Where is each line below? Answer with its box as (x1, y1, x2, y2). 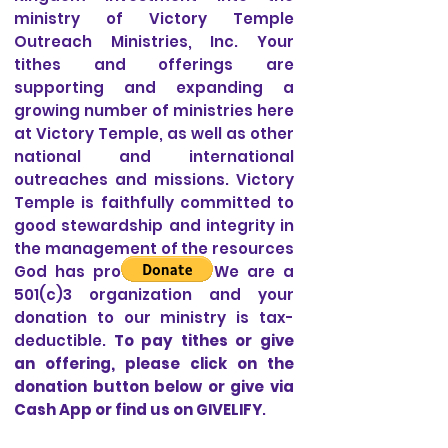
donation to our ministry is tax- (14, 307, 294, 328)
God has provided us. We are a (14, 261, 294, 282)
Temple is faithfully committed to (14, 192, 294, 213)
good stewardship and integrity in (14, 215, 294, 236)
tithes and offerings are (14, 54, 294, 75)
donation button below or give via (14, 376, 294, 397)
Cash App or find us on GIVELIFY (14, 399, 262, 420)
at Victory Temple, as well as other (14, 123, 294, 144)
